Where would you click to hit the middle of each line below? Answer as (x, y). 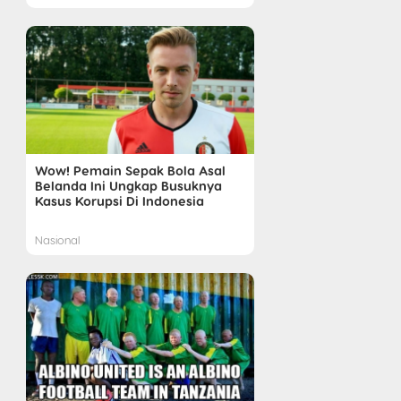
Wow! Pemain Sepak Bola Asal (130, 171)
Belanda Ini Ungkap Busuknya (128, 186)
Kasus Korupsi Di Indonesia (119, 201)
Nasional (57, 240)
